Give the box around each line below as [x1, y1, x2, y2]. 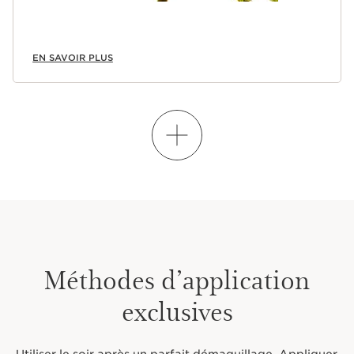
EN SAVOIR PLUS [32, 52, 113, 64]
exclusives [121, 292, 233, 329]
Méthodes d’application [44, 261, 310, 297]
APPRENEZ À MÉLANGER [92, 129, 262, 142]
